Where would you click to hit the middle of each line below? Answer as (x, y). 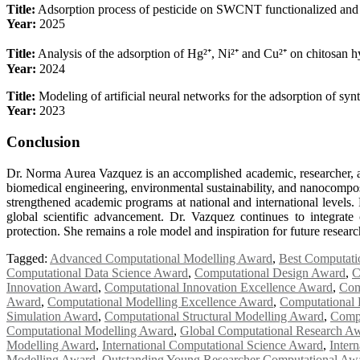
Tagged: (28, 258)
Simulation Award (52, 316)
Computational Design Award (270, 272)
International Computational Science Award (213, 345)
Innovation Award (52, 287)
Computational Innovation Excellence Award (219, 287)
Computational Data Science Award (97, 272)
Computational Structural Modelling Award (214, 316)
